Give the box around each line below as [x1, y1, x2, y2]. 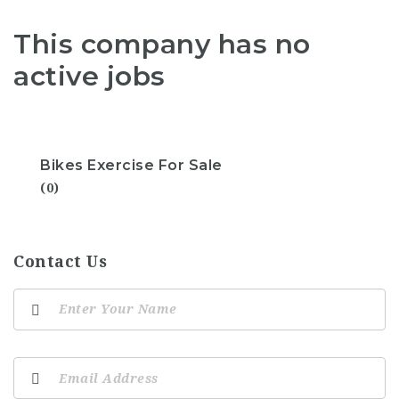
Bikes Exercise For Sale [40, 156, 223, 174]
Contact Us [13, 251, 107, 271]
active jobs [13, 60, 166, 94]
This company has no [13, 28, 311, 61]
